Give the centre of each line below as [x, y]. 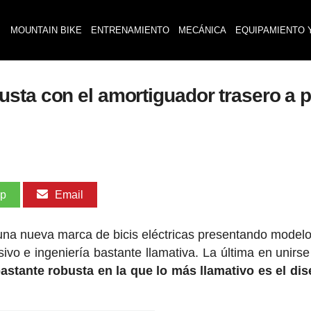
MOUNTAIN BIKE [46, 30]
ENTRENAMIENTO [130, 30]
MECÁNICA [202, 30]
